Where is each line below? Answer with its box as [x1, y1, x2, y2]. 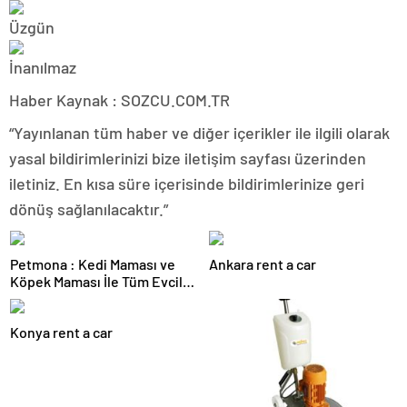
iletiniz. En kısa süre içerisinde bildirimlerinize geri [9, 174, 364, 194]
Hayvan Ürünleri [10, 290, 111, 307]
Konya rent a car [10, 323, 113, 341]
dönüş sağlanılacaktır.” [9, 199, 168, 219]
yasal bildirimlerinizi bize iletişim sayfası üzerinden [9, 148, 366, 168]
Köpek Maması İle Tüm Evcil [10, 273, 183, 290]
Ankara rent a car [209, 255, 316, 273]
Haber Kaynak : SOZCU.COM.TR [9, 90, 230, 110]
